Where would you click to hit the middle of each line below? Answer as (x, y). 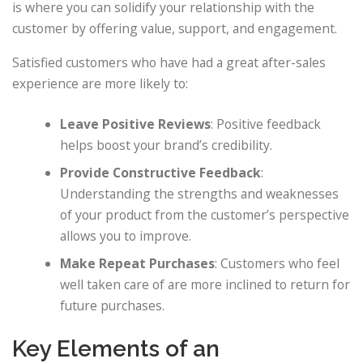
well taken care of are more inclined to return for (205, 285)
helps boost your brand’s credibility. (167, 145)
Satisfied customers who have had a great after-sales (169, 63)
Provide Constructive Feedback (161, 173)
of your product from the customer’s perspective (205, 215)
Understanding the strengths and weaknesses (200, 194)
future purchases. (113, 306)
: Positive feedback (266, 124)
